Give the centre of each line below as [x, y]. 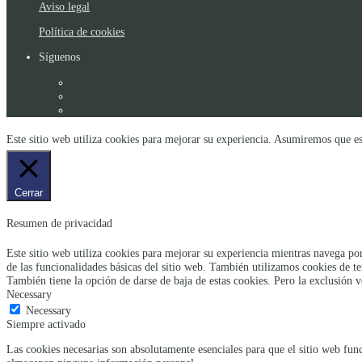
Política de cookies [82, 32]
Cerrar [29, 193]
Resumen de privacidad [59, 223]
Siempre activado [46, 324]
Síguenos [59, 57]
